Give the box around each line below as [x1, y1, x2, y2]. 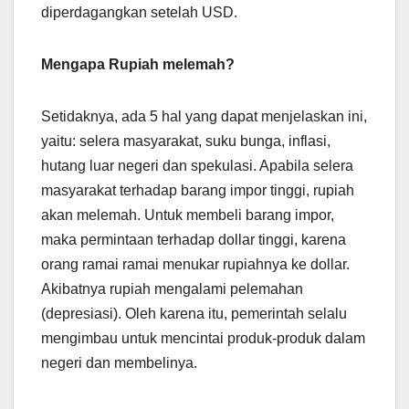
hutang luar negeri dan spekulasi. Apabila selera [41, 157, 353, 173]
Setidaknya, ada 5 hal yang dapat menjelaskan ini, [41, 108, 367, 124]
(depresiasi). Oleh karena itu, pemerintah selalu [41, 305, 347, 321]
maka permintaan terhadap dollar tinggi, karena [41, 231, 346, 247]
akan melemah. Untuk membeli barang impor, [41, 206, 334, 223]
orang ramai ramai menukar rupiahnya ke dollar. [41, 256, 350, 272]
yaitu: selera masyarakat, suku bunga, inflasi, [41, 132, 330, 149]
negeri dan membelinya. [41, 354, 197, 371]
